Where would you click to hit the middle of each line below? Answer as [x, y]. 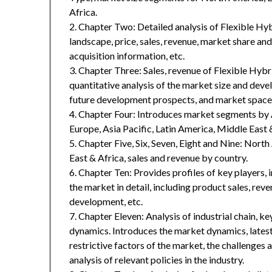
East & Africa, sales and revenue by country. [159, 158]
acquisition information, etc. [127, 56]
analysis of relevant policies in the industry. [157, 260]
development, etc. [106, 202]
